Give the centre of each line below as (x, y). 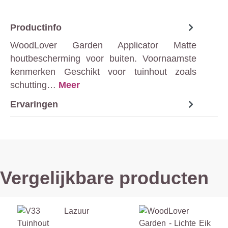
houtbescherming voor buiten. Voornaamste (103, 59)
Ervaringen (34, 104)
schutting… (34, 85)
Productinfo (36, 27)
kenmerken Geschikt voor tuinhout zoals (103, 72)
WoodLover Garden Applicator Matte (103, 45)
